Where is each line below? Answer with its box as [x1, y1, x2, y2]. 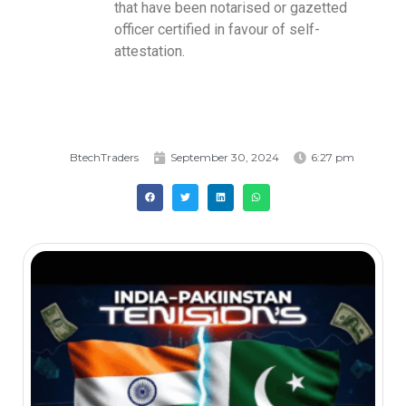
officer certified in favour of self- [114, 21, 320, 39]
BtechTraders [69, 150, 139, 165]
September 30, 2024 [169, 150, 279, 165]
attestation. [114, 43, 185, 61]
